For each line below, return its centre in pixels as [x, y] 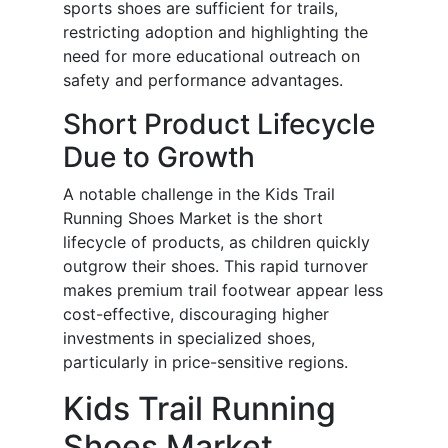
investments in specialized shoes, [189, 338]
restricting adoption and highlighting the [215, 32]
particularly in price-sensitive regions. [205, 362]
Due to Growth [159, 157]
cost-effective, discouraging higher [196, 314]
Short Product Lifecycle [219, 124]
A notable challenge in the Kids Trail [199, 194]
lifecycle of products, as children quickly [216, 242]
